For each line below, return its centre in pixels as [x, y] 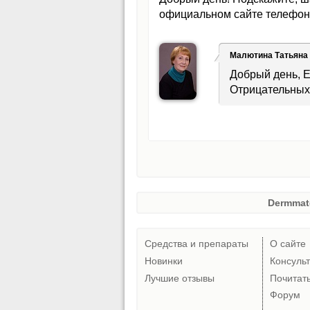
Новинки [164, 261]
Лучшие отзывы [180, 278]
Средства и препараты [197, 244]
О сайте [288, 244]
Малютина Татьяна [269, 55]
